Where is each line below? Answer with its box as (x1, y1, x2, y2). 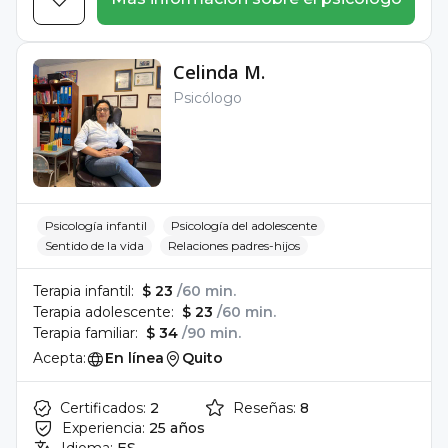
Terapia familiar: (33, 324, 138, 342)
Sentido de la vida (45, 238, 144, 253)
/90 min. (182, 324, 241, 342)
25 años (149, 419, 205, 437)
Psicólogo (173, 89, 242, 107)
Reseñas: (233, 399, 296, 417)
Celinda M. (173, 60, 265, 84)
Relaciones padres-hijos (168, 238, 300, 253)
